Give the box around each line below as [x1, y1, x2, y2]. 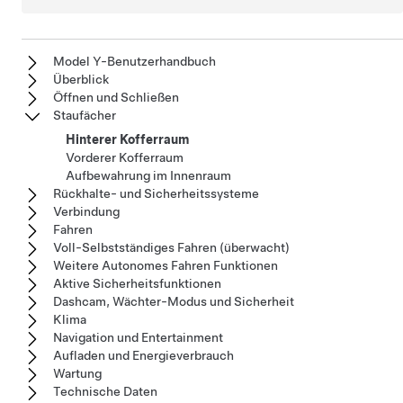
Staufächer [53, 107, 116, 122]
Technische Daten [53, 383, 157, 399]
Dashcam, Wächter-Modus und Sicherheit [53, 293, 294, 309]
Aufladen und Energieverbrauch [53, 347, 234, 363]
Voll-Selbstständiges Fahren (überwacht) [53, 239, 290, 255]
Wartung [53, 365, 102, 381]
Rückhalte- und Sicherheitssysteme [53, 185, 259, 201]
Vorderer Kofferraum [66, 149, 184, 165]
